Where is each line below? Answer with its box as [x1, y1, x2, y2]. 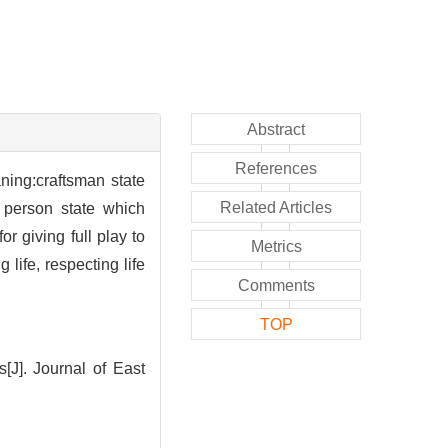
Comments [237, 276, 315, 294]
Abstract [247, 120, 305, 138]
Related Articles [220, 198, 332, 216]
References [235, 159, 317, 177]
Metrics [250, 237, 302, 255]
